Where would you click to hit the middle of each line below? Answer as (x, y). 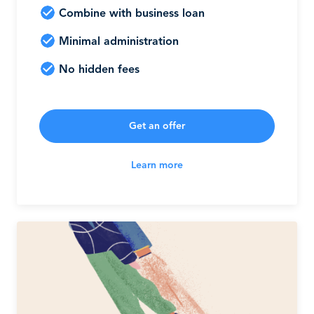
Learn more (157, 165)
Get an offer (157, 126)
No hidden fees (99, 70)
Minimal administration (119, 42)
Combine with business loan (132, 14)
